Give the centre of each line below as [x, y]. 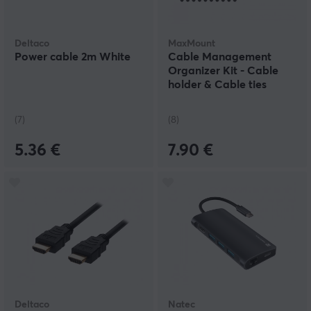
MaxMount [192, 44]
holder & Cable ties [217, 85]
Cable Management [220, 57]
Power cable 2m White [73, 57]
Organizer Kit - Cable [223, 71]
